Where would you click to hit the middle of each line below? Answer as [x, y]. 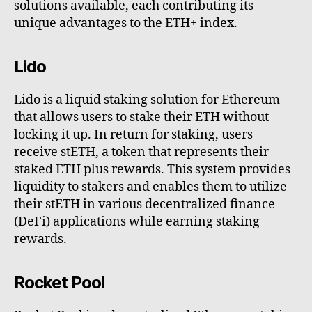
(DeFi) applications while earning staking [137, 222]
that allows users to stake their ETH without [141, 118]
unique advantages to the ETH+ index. [126, 24]
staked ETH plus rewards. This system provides [152, 170]
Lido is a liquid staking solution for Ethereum [147, 100]
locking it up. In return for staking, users [133, 135]
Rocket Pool [60, 283]
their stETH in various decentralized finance [145, 205]
